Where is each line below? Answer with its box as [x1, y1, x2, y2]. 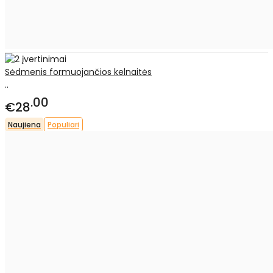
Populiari [48, 119, 79, 130]
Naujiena [8, 119, 41, 130]
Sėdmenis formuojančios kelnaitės [5, 66, 152, 79]
